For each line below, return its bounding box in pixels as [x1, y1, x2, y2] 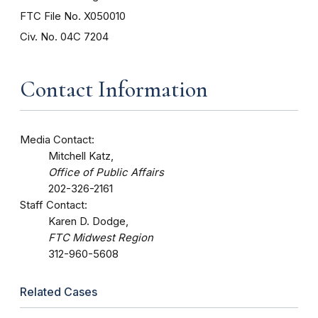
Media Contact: [20, 133, 94, 146]
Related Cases [20, 284, 97, 299]
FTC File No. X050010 [20, 9, 126, 23]
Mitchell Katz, [48, 149, 114, 163]
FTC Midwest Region [48, 231, 153, 244]
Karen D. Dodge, [48, 214, 128, 228]
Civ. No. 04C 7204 [20, 29, 109, 43]
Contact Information [20, 75, 208, 103]
